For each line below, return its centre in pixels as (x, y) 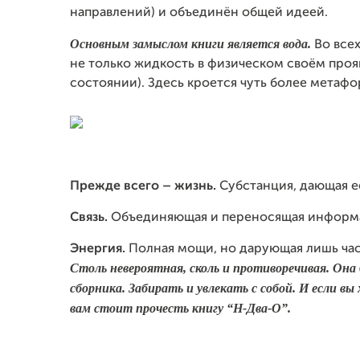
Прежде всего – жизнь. (143, 186)
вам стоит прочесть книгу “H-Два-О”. (180, 308)
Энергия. (99, 249)
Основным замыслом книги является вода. (192, 44)
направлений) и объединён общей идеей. (199, 13)
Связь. (89, 218)
